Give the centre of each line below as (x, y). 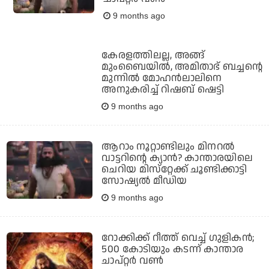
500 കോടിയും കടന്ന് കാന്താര (173, 249)
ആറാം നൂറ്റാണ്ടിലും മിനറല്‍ (168, 147)
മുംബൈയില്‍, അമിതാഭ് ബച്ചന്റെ (182, 67)
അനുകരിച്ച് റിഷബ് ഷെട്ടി (163, 90)
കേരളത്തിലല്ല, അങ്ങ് (153, 56)
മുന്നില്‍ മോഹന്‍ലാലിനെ (162, 78)
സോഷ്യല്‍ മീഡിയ (144, 181)
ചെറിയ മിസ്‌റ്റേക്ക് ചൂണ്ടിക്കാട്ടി (174, 170)
